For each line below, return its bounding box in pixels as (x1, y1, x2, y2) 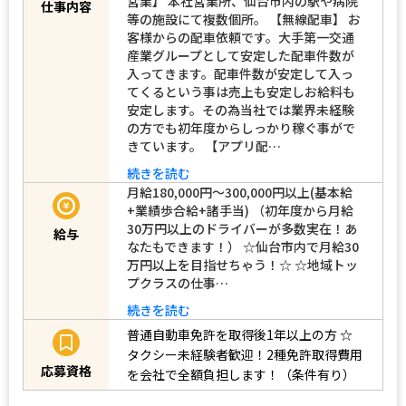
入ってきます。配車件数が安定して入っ (127, 63, 353, 82)
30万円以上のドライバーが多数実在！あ (127, 218, 357, 237)
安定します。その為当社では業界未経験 (127, 100, 354, 119)
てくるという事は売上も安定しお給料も (127, 82, 355, 101)
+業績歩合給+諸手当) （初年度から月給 (127, 200, 353, 219)
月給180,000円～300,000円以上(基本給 (127, 182, 353, 201)
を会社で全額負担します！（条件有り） (127, 365, 355, 384)
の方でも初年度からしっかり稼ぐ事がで (127, 118, 355, 137)
